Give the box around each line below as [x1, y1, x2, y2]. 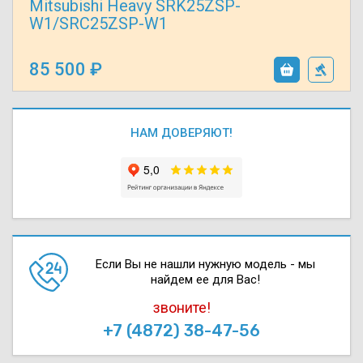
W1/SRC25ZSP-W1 [29, 13, 168, 33]
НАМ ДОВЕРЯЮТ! [130, 125, 233, 140]
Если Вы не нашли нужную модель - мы [95, 256, 315, 271]
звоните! [152, 298, 211, 316]
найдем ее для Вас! [150, 271, 260, 287]
